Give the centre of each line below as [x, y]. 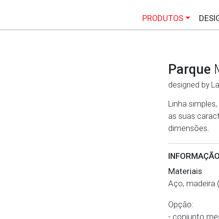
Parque [191, 69]
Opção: [182, 204]
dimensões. [188, 128]
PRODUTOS [163, 18]
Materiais [185, 171]
